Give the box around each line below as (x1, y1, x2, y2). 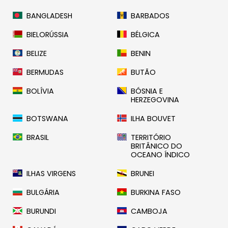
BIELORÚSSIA (26, 30, 69, 40)
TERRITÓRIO (131, 132, 172, 143)
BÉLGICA (131, 30, 160, 40)
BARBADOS (131, 11, 170, 21)
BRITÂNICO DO (131, 141, 183, 152)
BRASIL (26, 132, 49, 143)
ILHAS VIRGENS (26, 168, 76, 179)
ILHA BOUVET (131, 113, 176, 124)
